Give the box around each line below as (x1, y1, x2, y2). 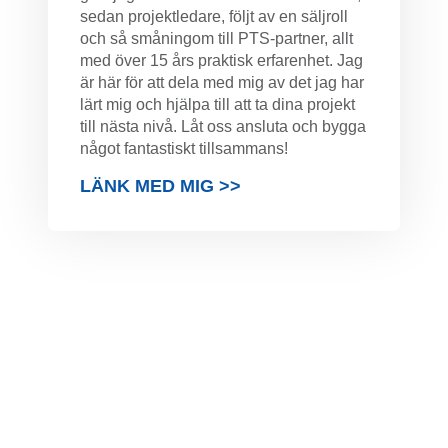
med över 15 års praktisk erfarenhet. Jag (80, 52, 363, 69)
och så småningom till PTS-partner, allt (80, 30, 353, 47)
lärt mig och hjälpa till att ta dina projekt (80, 96, 355, 113)
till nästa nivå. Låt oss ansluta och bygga (80, 118, 366, 135)
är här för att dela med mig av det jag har (80, 74, 364, 91)
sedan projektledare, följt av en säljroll (80, 8, 348, 25)
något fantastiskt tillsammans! (80, 140, 288, 157)
